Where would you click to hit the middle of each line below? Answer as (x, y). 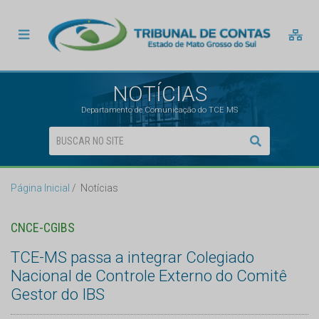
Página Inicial (40, 188)
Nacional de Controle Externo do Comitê (149, 276)
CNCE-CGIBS (43, 228)
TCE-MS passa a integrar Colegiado (132, 257)
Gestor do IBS (58, 294)
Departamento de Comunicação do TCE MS (159, 110)
